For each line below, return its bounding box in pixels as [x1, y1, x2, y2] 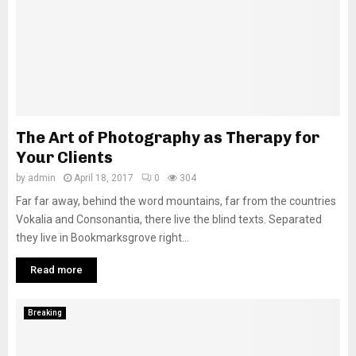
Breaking [28, 308, 62, 318]
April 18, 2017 [74, 172, 133, 184]
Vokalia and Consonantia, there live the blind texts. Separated [16, 213, 322, 226]
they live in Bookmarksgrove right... [16, 231, 189, 245]
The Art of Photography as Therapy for [16, 128, 319, 148]
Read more [30, 264, 83, 277]
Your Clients [16, 148, 113, 168]
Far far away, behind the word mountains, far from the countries [16, 195, 336, 208]
